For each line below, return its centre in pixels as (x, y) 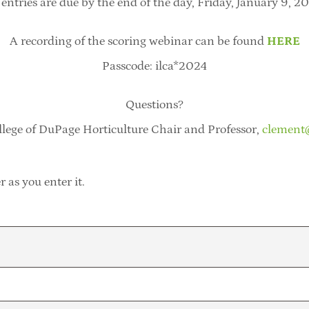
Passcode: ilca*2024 (154, 66)
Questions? (154, 104)
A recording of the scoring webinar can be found (137, 41)
